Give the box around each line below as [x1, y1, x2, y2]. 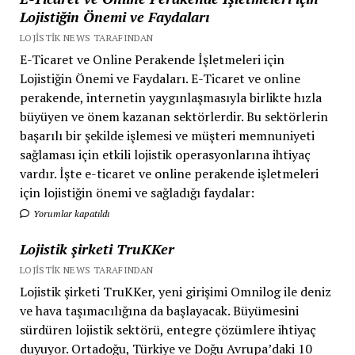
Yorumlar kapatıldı [30, 208, 109, 219]
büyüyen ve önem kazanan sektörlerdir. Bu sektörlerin [19, 108, 328, 125]
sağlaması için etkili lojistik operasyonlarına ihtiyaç [19, 146, 311, 163]
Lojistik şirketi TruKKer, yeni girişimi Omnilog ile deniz [19, 283, 331, 300]
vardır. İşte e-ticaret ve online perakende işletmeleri [19, 165, 319, 182]
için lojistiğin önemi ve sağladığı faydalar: [19, 184, 254, 201]
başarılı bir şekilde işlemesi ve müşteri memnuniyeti [19, 127, 315, 144]
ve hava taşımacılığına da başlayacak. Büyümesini [19, 302, 299, 319]
